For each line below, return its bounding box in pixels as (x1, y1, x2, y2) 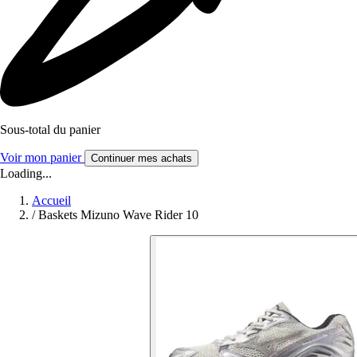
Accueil (32, 194, 71, 208)
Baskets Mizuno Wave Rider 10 (38, 208, 198, 222)
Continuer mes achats (91, 152, 192, 165)
